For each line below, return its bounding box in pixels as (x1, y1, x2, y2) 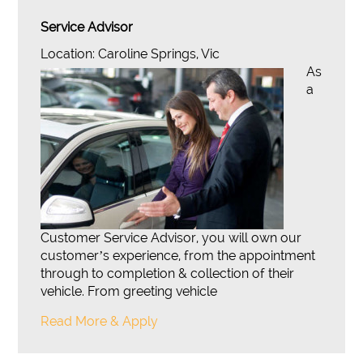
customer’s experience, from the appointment (41, 248, 316, 263)
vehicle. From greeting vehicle (41, 284, 218, 299)
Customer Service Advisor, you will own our (41, 230, 302, 246)
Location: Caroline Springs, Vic (41, 46, 220, 62)
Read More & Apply (41, 314, 159, 329)
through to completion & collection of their (41, 266, 295, 281)
